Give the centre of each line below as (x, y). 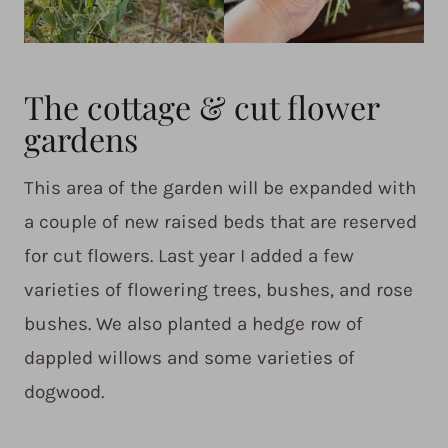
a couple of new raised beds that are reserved (220, 222)
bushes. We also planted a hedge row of (193, 324)
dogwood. (64, 392)
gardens (81, 139)
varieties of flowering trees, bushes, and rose (218, 290)
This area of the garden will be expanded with (220, 188)
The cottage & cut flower (201, 107)
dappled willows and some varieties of (189, 358)
